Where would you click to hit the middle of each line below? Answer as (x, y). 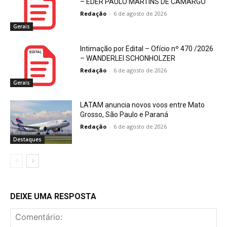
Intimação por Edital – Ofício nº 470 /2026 (147, 48)
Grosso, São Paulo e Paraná (124, 115)
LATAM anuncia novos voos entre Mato (143, 105)
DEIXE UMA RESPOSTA (53, 197)
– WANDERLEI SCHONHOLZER (128, 58)
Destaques (27, 140)
